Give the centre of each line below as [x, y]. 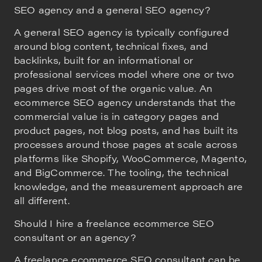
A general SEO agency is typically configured [121, 32]
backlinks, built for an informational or [104, 60]
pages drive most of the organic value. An [113, 88]
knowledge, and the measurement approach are [129, 187]
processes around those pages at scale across [126, 144]
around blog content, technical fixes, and [111, 46]
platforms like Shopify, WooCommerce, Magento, [131, 158]
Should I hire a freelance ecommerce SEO [114, 223]
